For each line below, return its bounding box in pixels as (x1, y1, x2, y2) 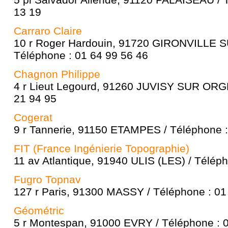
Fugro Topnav (14, 174, 81, 185)
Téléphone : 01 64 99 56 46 (14, 49, 148, 61)
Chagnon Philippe (14, 68, 100, 80)
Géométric (14, 205, 64, 216)
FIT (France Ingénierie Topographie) (14, 142, 189, 154)
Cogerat (14, 111, 52, 123)
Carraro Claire (14, 25, 82, 37)
